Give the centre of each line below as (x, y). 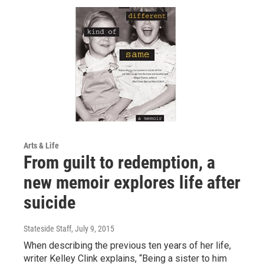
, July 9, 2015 (93, 229)
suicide (49, 203)
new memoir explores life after (132, 183)
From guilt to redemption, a (119, 163)
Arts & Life (41, 146)
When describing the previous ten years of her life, (127, 246)
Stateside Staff (47, 229)
